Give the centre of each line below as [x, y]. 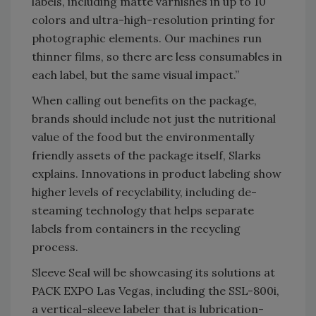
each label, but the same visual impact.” [135, 74]
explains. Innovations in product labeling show [157, 173]
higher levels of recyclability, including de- [144, 192]
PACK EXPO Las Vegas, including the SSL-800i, [156, 290]
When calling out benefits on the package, [144, 100]
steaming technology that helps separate [143, 210]
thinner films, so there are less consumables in [157, 56]
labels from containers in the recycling [136, 228]
